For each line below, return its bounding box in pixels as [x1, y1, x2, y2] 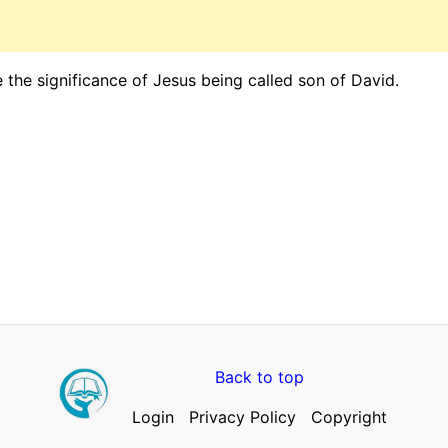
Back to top [215, 366, 304, 387]
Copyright [311, 406, 387, 427]
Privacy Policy [189, 406, 296, 427]
